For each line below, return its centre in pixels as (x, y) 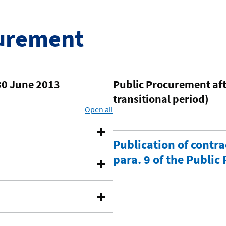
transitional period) (161, 99)
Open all (99, 110)
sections (127, 110)
